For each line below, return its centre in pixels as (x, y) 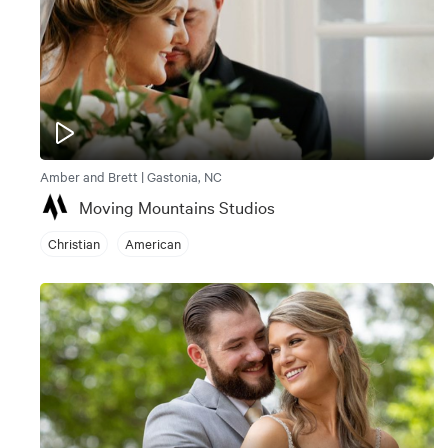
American (153, 243)
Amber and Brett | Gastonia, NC (131, 175)
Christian (74, 243)
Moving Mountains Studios (177, 206)
